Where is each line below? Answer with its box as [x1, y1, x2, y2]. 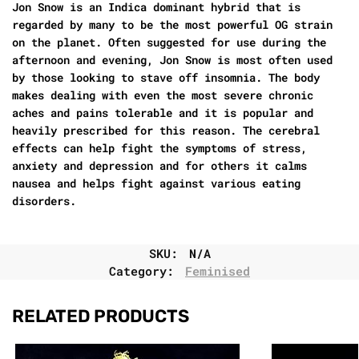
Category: [109, 263, 181, 280]
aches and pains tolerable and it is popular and [12, 104, 313, 120]
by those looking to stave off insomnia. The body [12, 69, 320, 85]
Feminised [185, 263, 250, 280]
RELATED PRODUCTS [12, 305, 189, 328]
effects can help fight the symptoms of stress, [12, 139, 307, 155]
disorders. [12, 192, 76, 208]
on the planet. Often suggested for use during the [12, 34, 326, 50]
